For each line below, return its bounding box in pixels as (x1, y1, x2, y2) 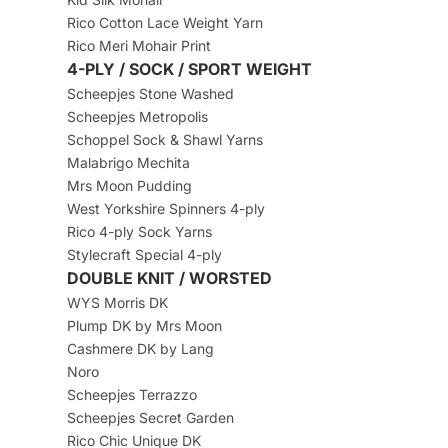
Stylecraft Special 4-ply (66, 246, 222, 264)
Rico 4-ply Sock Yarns (66, 223, 212, 241)
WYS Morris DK (66, 294, 168, 312)
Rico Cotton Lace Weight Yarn (66, 14, 263, 32)
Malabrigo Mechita (66, 154, 190, 172)
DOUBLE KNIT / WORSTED (66, 268, 272, 289)
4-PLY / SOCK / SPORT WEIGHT (66, 59, 312, 80)
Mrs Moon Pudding (66, 177, 192, 195)
